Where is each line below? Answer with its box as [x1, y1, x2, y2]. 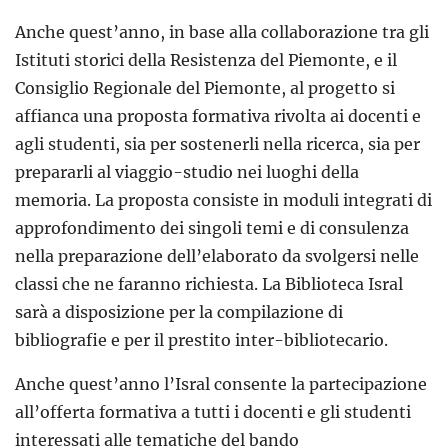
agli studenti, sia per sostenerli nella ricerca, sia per [15, 134, 420, 155]
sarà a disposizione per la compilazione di [15, 302, 343, 323]
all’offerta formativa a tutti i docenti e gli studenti [15, 402, 411, 423]
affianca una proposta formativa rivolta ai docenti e [15, 106, 421, 127]
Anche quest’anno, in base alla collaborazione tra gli [15, 22, 429, 43]
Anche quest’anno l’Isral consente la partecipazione [15, 374, 427, 395]
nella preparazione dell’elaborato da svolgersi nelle [15, 246, 419, 267]
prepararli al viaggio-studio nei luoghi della [15, 162, 359, 183]
